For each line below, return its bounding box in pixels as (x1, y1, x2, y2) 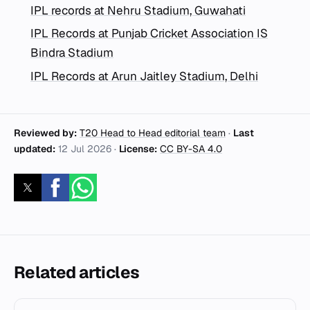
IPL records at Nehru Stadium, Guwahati (30, 2, 246, 18)
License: (119, 143, 157, 156)
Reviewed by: (14, 127, 77, 140)
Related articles (14, 262, 140, 284)
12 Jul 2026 (58, 143, 111, 156)
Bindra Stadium (30, 45, 113, 61)
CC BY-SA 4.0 (160, 143, 222, 156)
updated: (14, 143, 55, 156)
